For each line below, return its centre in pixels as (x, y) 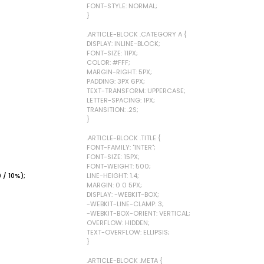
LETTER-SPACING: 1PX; (121, 100)
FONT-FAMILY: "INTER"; (121, 147)
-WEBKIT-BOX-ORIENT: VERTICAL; (138, 213)
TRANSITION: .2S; (113, 110)
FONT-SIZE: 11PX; (112, 53)
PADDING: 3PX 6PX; (116, 81)
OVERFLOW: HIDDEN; (118, 223)
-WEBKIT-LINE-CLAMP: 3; (125, 204)
